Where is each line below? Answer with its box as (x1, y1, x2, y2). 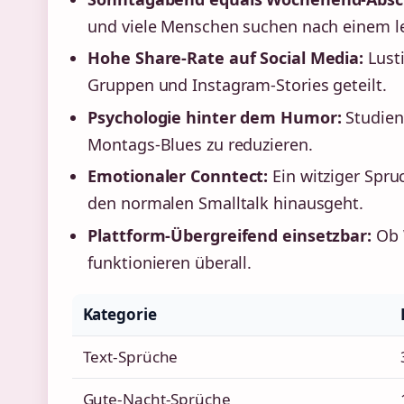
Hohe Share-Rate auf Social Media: (87, 47, 364, 69)
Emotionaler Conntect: (87, 165, 269, 188)
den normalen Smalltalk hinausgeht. (87, 192, 363, 215)
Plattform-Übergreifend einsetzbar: (87, 225, 372, 246)
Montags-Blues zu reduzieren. (87, 133, 313, 155)
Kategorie (82, 304, 157, 326)
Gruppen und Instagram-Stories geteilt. (87, 74, 387, 96)
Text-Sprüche (82, 346, 179, 368)
